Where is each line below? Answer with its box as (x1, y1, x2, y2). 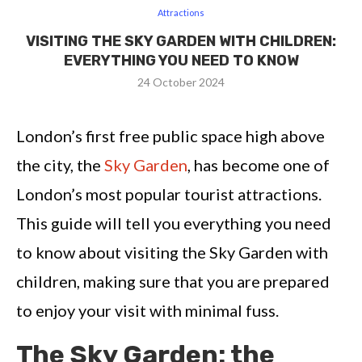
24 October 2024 (137, 74, 225, 89)
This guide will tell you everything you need (16, 213, 331, 233)
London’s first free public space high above (16, 125, 325, 145)
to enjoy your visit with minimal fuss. (16, 300, 279, 320)
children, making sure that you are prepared (16, 271, 330, 291)
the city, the (16, 154, 104, 175)
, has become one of (187, 154, 330, 175)
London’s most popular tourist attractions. (16, 183, 322, 204)
